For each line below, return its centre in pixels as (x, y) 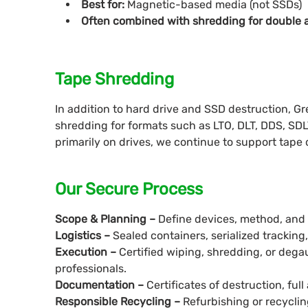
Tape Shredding (114, 79)
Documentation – (101, 285)
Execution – (87, 252)
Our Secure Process (129, 189)
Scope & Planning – (107, 219)
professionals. (91, 269)
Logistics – (84, 236)
